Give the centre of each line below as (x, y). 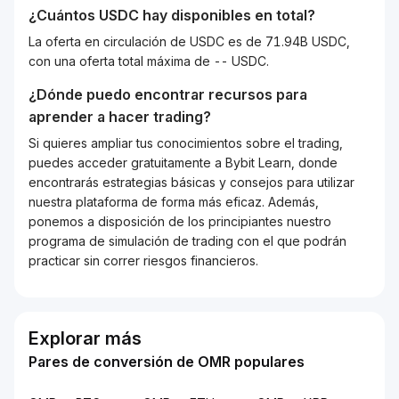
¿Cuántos (64, 15)
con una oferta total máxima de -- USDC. (149, 61)
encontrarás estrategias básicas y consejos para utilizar (191, 182)
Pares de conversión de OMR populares (167, 362)
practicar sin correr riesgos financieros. (143, 261)
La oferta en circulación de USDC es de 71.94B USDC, (189, 41)
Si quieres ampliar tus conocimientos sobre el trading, (186, 143)
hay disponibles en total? (227, 15)
